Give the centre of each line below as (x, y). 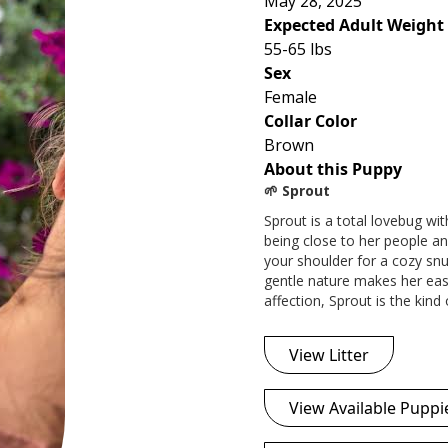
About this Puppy (333, 168)
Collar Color (310, 120)
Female (290, 96)
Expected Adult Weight (354, 24)
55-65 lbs (298, 48)
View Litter (329, 354)
